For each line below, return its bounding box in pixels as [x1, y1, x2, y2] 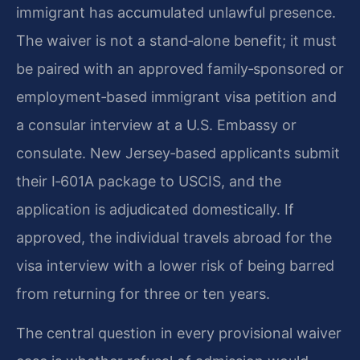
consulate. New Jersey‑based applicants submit [16, 144, 340, 162]
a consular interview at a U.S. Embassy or [16, 116, 297, 133]
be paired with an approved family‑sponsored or [16, 59, 344, 77]
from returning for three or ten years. [16, 284, 270, 302]
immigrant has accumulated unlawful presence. [16, 3, 336, 21]
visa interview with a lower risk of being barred [16, 256, 334, 274]
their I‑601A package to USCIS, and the [16, 172, 281, 190]
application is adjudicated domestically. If [16, 200, 294, 218]
